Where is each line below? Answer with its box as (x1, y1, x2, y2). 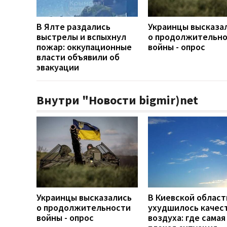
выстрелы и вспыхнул (36, 30, 126, 43)
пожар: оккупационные (36, 41, 132, 53)
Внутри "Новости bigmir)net (36, 92, 198, 108)
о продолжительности (36, 201, 131, 213)
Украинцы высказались (36, 191, 132, 203)
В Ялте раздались (36, 20, 110, 32)
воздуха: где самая (148, 211, 225, 223)
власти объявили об (36, 51, 120, 63)
